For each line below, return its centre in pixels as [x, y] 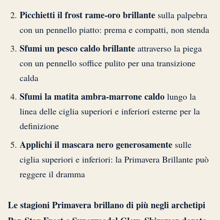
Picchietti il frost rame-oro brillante [87, 14]
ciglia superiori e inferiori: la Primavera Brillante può [114, 159]
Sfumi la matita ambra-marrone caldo [92, 96]
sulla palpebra [181, 14]
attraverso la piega [168, 48]
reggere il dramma [52, 174]
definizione [39, 125]
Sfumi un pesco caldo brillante [77, 48]
